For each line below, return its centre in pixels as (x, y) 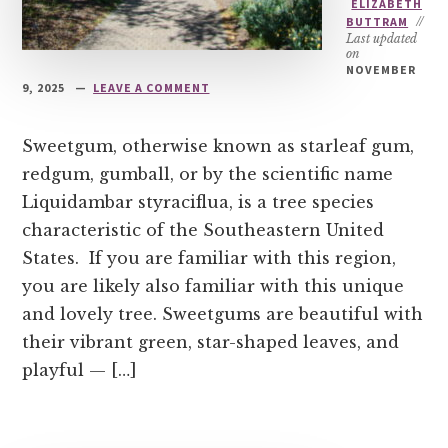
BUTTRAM (377, 21)
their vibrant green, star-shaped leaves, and (211, 342)
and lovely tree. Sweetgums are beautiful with (223, 314)
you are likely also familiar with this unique (213, 286)
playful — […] (80, 370)
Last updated (382, 38)
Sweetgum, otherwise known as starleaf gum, (218, 146)
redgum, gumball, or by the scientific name (208, 174)
